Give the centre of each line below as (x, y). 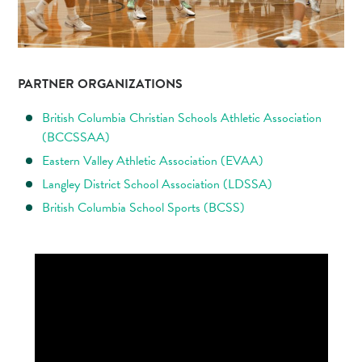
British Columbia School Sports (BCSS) (144, 208)
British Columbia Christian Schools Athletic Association (182, 118)
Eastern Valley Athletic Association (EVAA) (153, 161)
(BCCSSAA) (76, 138)
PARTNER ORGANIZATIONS (101, 84)
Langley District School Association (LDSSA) (158, 185)
